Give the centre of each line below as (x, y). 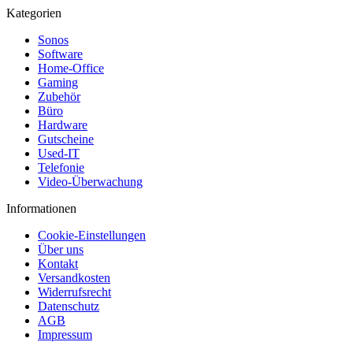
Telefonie (61, 167)
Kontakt (58, 264)
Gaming (58, 82)
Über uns (61, 249)
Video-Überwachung (90, 182)
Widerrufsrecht (74, 292)
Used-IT (59, 153)
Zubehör (59, 97)
